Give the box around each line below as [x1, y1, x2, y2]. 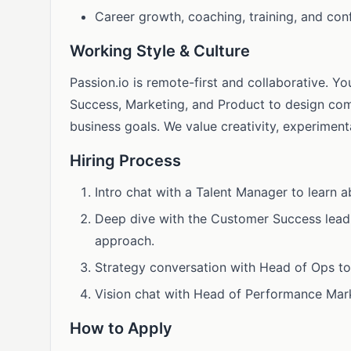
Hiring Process [70, 151, 181, 170]
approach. [95, 233, 154, 248]
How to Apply [70, 319, 172, 338]
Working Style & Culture [70, 42, 250, 60]
